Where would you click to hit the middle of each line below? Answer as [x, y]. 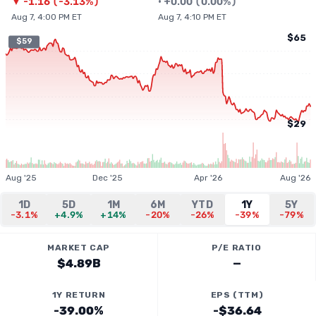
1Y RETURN [79, 295]
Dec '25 [108, 178]
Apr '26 [208, 178]
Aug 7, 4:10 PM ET [192, 17]
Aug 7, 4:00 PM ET [47, 17]
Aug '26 [295, 178]
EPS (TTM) [237, 295]
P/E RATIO [237, 248]
